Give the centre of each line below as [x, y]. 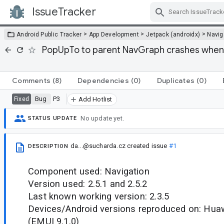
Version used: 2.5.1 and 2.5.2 [88, 183]
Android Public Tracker [49, 34]
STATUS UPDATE [52, 118]
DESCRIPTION [48, 146]
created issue [147, 145]
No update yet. [102, 118]
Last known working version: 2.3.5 [99, 196]
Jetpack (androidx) [173, 34]
